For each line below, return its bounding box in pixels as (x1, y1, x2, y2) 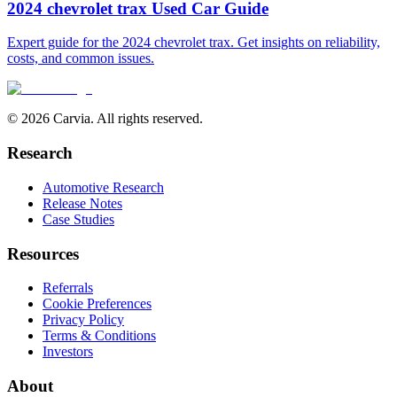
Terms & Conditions (43, 328, 156, 344)
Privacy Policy (43, 312, 124, 328)
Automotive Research (43, 179, 164, 195)
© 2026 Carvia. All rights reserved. (7, 111, 203, 127)
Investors (43, 344, 93, 360)
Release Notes (43, 195, 122, 211)
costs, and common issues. (7, 51, 154, 66)
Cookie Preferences (43, 296, 152, 312)
